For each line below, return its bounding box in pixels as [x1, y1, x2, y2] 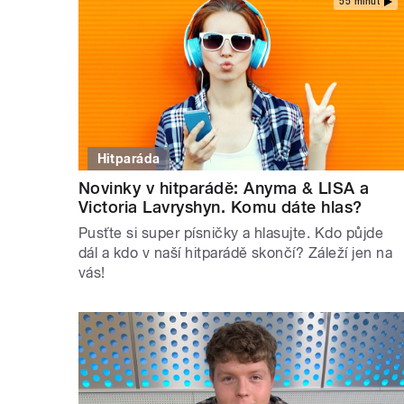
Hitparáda [96, 151, 161, 167]
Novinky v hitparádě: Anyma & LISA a [78, 179, 370, 198]
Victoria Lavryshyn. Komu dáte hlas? [78, 197, 363, 217]
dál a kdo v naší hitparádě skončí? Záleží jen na [78, 244, 393, 262]
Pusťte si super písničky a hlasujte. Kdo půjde [78, 225, 384, 243]
